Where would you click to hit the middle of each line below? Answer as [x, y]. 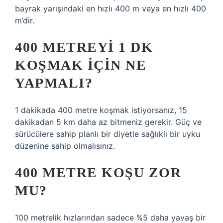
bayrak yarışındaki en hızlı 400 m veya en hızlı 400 [111, 8]
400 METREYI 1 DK [84, 47]
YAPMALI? [54, 83]
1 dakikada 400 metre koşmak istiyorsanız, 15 [101, 110]
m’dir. [25, 20]
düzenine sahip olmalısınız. [65, 146]
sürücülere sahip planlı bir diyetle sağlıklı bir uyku [108, 134]
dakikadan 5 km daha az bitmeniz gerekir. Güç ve [108, 122]
